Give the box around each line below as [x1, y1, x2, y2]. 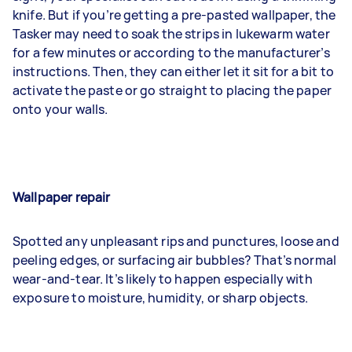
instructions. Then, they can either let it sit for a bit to [13, 63, 334, 80]
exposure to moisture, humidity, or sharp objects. [13, 289, 309, 306]
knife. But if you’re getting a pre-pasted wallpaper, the [13, 6, 336, 24]
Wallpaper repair [13, 189, 111, 206]
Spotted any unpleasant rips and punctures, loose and [13, 233, 339, 250]
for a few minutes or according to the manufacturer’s [13, 44, 330, 61]
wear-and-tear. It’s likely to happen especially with [13, 270, 313, 288]
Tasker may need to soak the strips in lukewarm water [13, 25, 330, 42]
